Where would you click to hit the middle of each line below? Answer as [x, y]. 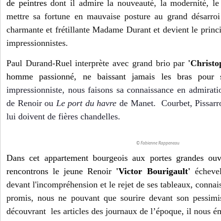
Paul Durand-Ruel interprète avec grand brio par [97, 63]
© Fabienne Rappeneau [158, 144]
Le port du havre [86, 103]
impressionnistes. [37, 43]
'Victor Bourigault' [153, 171]
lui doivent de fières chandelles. [63, 117]
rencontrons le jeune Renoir [61, 171]
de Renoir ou [31, 103]
